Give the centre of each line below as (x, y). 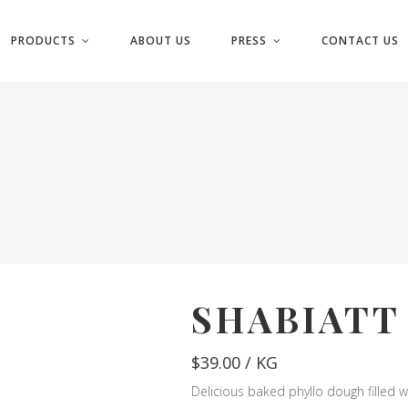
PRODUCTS (43, 41)
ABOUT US (160, 41)
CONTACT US (360, 41)
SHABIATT (296, 318)
